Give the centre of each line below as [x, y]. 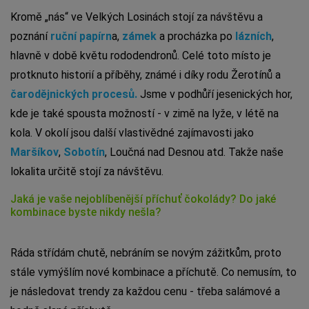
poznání [30, 36]
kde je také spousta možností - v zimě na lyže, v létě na [144, 113]
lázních [253, 36]
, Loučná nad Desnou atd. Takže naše [194, 152]
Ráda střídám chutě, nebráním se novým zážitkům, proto [146, 252]
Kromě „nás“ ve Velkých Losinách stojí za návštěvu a [137, 17]
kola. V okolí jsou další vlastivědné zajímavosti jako [132, 132]
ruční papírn [81, 36]
